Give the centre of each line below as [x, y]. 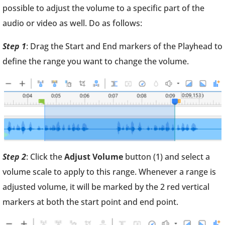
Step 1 [14, 46]
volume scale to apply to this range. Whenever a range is [109, 172]
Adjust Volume [94, 157]
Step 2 [14, 157]
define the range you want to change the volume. [96, 61]
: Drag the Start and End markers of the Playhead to [124, 46]
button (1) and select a [166, 157]
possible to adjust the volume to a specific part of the [103, 8]
